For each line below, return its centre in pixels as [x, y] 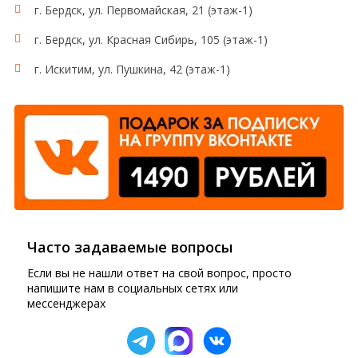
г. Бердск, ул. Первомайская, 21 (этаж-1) [143, 10]
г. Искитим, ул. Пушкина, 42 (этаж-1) [132, 69]
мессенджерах [67, 303]
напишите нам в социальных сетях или [133, 288]
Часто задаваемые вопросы [130, 247]
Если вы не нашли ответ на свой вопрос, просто [160, 272]
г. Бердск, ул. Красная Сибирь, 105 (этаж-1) [151, 40]
